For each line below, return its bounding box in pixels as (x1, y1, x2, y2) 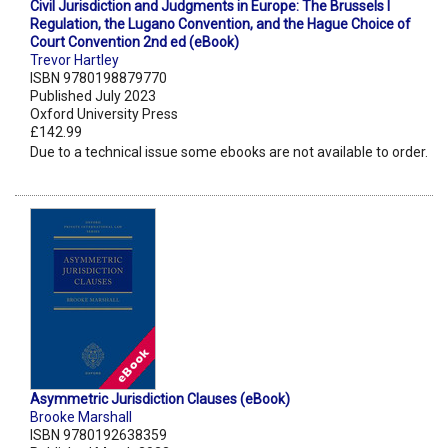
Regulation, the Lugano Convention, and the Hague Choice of (30, 16, 411, 33)
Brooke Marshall (30, 409, 132, 426)
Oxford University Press (30, 106, 178, 123)
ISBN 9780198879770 (30, 70, 167, 87)
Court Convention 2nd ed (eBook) (30, 34, 239, 51)
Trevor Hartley (30, 52, 119, 69)
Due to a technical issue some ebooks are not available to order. (30, 144, 428, 161)
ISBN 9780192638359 (30, 427, 167, 444)
